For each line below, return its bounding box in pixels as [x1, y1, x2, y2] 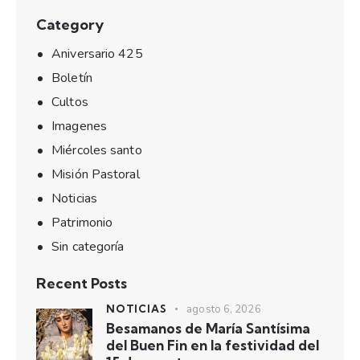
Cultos [51, 92, 88, 111]
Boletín [51, 68, 92, 87]
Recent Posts [36, 273, 127, 292]
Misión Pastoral [51, 165, 140, 183]
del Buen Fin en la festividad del [106, 337, 319, 354]
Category [36, 15, 104, 35]
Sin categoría [51, 237, 125, 256]
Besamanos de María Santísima [106, 320, 310, 337]
